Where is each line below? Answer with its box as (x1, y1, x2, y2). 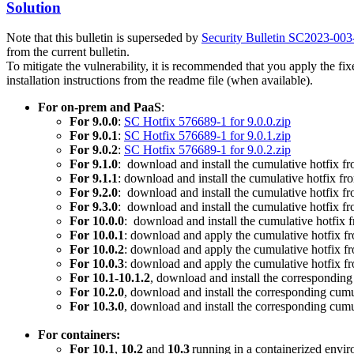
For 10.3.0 (70, 299, 124, 314)
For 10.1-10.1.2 (70, 271, 150, 285)
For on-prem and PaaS (38, 100, 161, 115)
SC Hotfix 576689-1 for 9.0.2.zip (124, 143, 291, 157)
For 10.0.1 (70, 228, 124, 243)
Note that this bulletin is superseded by (6, 31, 201, 45)
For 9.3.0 (70, 200, 118, 214)
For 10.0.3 (70, 257, 124, 271)
